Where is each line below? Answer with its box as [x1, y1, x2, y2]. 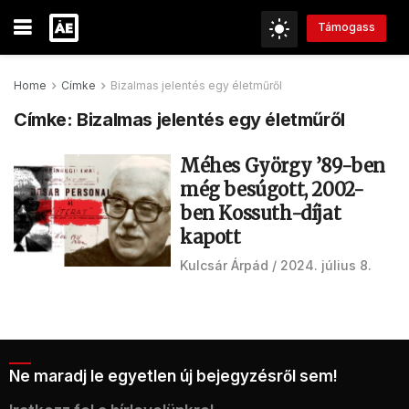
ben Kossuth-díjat [180, 202, 341, 225]
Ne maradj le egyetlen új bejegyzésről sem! [9, 367, 338, 385]
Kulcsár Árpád [180, 257, 268, 273]
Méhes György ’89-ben [180, 154, 386, 177]
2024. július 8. [280, 257, 372, 273]
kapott [180, 225, 241, 248]
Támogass [318, 20, 375, 35]
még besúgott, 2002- [180, 178, 364, 201]
